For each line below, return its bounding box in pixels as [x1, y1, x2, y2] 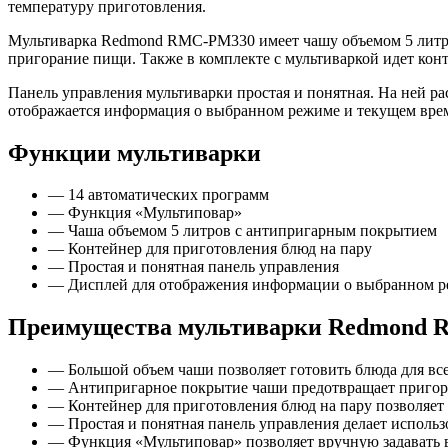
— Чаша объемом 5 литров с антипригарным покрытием [48, 222, 437, 240]
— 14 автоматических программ [48, 186, 269, 204]
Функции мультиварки [8, 139, 261, 166]
